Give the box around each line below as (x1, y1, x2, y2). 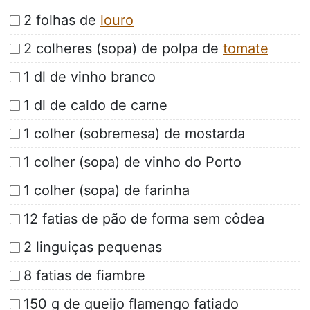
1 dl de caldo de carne (24, 97, 167, 114)
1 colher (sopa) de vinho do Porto (24, 154, 241, 171)
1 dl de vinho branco (24, 69, 156, 86)
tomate (223, 40, 268, 57)
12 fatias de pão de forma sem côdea (24, 210, 264, 228)
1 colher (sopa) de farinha (24, 182, 190, 199)
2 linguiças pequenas (24, 239, 162, 256)
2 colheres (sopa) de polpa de (24, 40, 223, 57)
